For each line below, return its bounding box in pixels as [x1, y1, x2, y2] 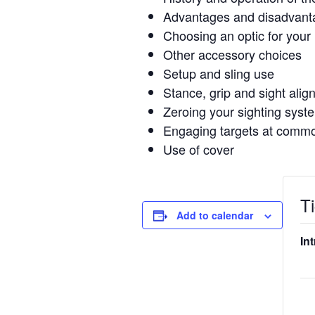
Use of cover [163, 140, 234, 159]
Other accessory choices [163, 45, 302, 64]
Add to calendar [176, 208, 253, 223]
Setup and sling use [163, 64, 274, 83]
